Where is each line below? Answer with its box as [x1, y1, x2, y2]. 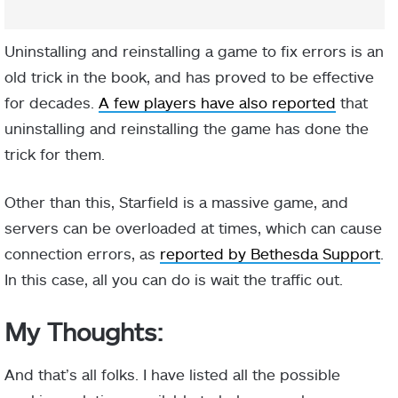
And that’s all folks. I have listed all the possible [4, 365, 340, 384]
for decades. [4, 93, 99, 112]
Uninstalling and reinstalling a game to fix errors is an [4, 42, 384, 60]
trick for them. [4, 145, 105, 163]
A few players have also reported [99, 93, 336, 112]
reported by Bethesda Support [160, 244, 380, 263]
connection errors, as [4, 244, 160, 263]
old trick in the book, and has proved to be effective [4, 68, 374, 86]
